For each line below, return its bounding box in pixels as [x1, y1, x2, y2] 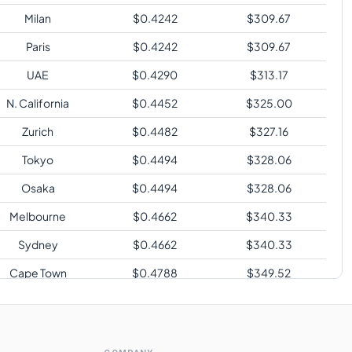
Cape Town [9, 265, 67, 280]
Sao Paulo [13, 293, 63, 308]
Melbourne [9, 208, 66, 223]
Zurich [22, 123, 53, 138]
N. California [6, 95, 69, 110]
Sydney [17, 236, 58, 251]
